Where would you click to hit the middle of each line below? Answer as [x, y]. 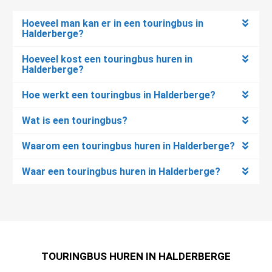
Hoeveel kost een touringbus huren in [107, 59]
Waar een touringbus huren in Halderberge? [121, 171]
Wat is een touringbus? [75, 120]
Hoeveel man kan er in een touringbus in [113, 23]
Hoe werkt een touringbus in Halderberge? [119, 95]
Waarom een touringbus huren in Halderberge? [128, 146]
